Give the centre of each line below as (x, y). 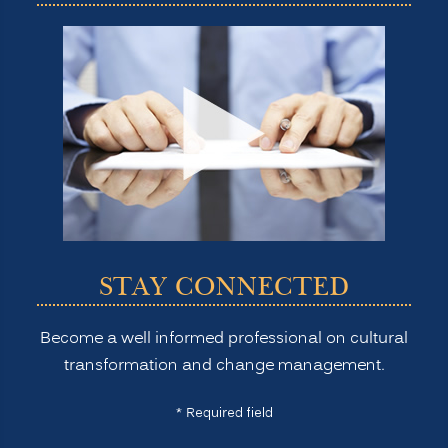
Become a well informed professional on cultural (224, 338)
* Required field (224, 413)
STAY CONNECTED (224, 286)
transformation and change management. (224, 365)
